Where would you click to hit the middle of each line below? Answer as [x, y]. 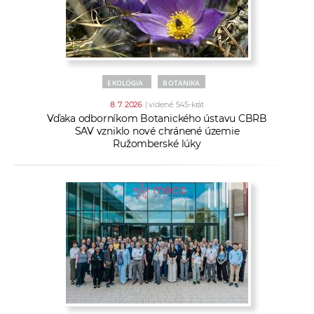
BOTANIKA [182, 83]
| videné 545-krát [174, 105]
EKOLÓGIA [125, 83]
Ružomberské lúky [157, 144]
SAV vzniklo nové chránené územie [157, 131]
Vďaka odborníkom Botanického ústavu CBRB [157, 119]
